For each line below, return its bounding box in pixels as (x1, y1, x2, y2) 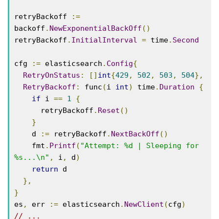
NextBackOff (111, 130, 159, 138)
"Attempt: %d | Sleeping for (80, 141, 199, 150)
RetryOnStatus (23, 71, 80, 80)
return (32, 165, 58, 174)
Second (173, 36, 199, 44)
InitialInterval (71, 36, 137, 44)
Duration (159, 83, 195, 91)
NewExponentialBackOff (49, 24, 142, 33)
